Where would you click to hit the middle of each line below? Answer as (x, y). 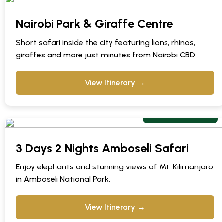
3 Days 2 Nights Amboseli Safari (102, 148)
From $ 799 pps (180, 113)
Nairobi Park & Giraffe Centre (94, 24)
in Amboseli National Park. (63, 179)
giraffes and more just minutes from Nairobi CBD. (106, 55)
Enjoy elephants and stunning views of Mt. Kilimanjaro (114, 167)
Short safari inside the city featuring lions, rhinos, (106, 43)
